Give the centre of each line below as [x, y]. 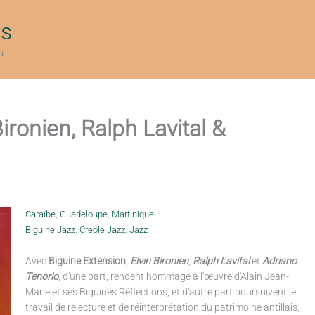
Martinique [133, 214]
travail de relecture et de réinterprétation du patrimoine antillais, [162, 307]
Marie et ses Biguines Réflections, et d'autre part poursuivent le [160, 292]
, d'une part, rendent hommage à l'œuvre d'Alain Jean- [173, 276]
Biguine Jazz [50, 230]
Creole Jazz [102, 230]
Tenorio [41, 276]
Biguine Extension [87, 261]
